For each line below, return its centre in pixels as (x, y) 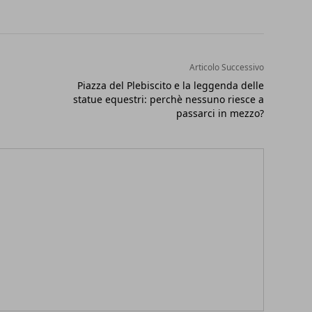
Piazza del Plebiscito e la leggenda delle (170, 86)
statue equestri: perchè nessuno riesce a (168, 100)
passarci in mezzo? (220, 114)
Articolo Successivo (226, 68)
